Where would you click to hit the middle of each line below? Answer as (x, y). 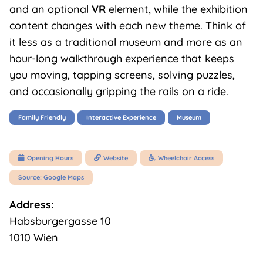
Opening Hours (50, 158)
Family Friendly (42, 117)
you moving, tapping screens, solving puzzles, (122, 75)
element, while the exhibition (176, 9)
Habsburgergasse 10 (60, 221)
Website (115, 158)
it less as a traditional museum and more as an (126, 42)
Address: (31, 205)
